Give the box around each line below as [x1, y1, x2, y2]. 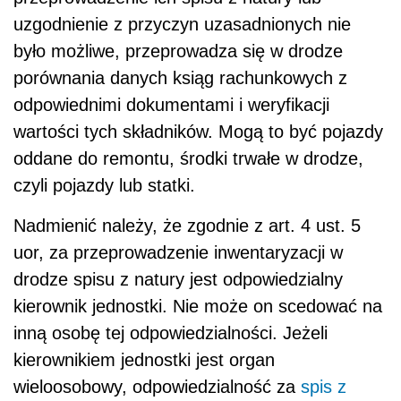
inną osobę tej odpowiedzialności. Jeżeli [13, 323, 328, 344]
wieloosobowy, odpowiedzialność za [13, 377, 301, 397]
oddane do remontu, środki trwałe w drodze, [13, 149, 363, 169]
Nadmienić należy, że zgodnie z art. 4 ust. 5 [13, 216, 361, 236]
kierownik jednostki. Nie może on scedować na [13, 296, 382, 317]
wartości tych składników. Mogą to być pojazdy [13, 122, 383, 142]
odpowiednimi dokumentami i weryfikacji [13, 95, 329, 115]
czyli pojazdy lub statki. [13, 175, 195, 196]
